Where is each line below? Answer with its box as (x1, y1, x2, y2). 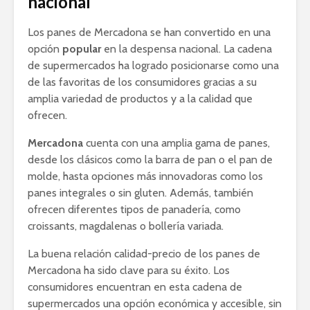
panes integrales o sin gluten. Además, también (28, 186, 253, 200)
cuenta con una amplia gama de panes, (83, 136, 270, 150)
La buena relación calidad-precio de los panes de (28, 247, 260, 261)
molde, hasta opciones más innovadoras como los (28, 170, 263, 183)
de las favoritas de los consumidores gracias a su (28, 75, 257, 89)
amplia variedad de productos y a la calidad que (28, 92, 253, 106)
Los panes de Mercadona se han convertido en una (28, 26, 271, 39)
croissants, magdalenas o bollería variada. (28, 219, 224, 233)
